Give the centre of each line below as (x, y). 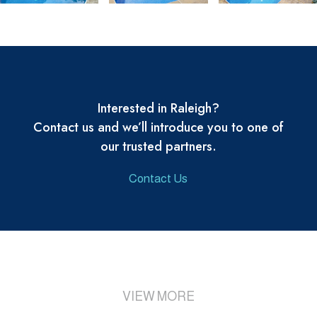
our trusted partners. (158, 147)
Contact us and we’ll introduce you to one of (158, 128)
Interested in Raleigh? (158, 109)
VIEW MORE (158, 297)
